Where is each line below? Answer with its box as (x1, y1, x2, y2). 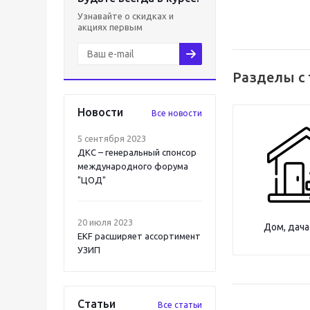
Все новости (152, 109, 202, 118)
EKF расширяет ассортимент (77, 231, 201, 241)
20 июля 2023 (77, 217, 133, 227)
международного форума (77, 161, 188, 171)
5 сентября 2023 (77, 134, 146, 143)
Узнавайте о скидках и (77, 11, 174, 21)
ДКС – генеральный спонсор (77, 147, 197, 157)
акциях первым (77, 22, 143, 32)
